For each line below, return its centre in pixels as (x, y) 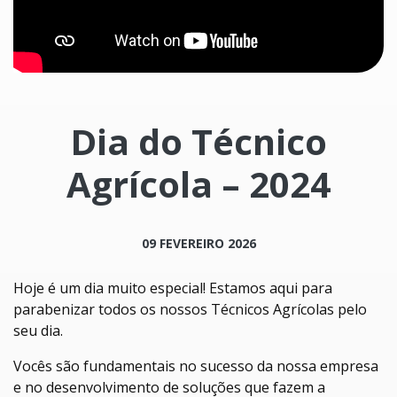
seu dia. (38, 331)
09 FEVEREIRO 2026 (198, 243)
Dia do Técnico (198, 141)
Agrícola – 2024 (198, 184)
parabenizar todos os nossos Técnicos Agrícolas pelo (190, 309)
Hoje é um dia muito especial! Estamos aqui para (173, 288)
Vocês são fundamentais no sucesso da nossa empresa (196, 366)
